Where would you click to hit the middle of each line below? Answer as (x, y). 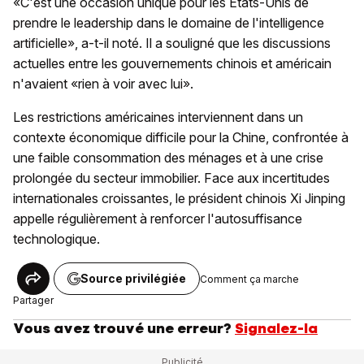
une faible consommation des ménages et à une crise (168, 158)
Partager (33, 301)
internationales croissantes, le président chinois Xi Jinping (179, 199)
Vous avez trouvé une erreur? (122, 329)
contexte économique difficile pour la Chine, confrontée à (181, 138)
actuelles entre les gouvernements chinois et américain (172, 64)
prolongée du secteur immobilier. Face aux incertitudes (171, 178)
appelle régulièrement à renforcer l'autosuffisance (158, 219)
